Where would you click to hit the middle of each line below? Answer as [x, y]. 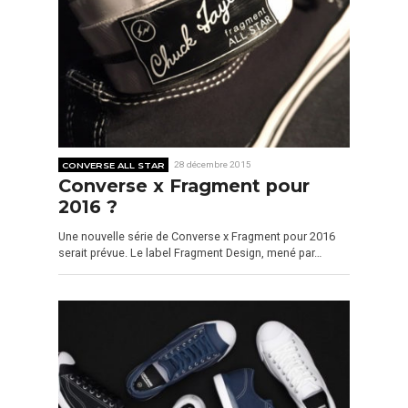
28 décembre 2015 [213, 164]
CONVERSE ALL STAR [114, 164]
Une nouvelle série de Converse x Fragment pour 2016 [197, 236]
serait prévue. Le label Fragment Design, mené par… [190, 252]
